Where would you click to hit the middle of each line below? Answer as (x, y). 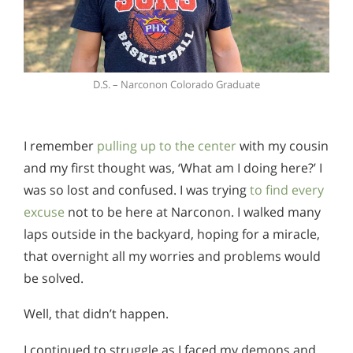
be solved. (54, 278)
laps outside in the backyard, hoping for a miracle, (172, 234)
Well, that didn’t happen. (96, 314)
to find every (287, 190)
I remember (59, 145)
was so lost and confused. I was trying (137, 190)
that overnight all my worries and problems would (172, 256)
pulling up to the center (167, 145)
